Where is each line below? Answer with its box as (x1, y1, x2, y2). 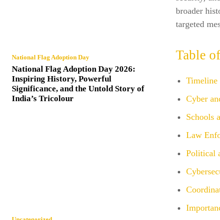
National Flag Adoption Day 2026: (12, 64, 136, 74)
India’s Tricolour (12, 94, 74, 104)
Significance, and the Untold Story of (12, 84, 144, 94)
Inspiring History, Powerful (12, 74, 111, 84)
